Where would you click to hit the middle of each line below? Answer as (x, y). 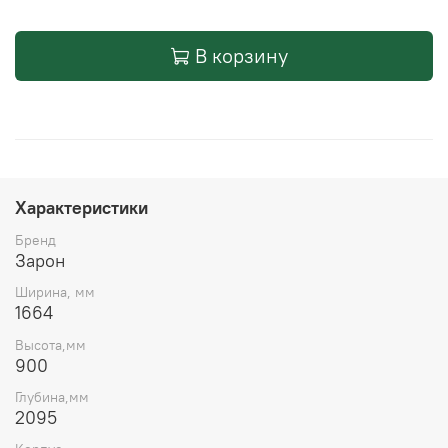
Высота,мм (50, 344)
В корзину (241, 56)
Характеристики (81, 208)
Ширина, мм (55, 292)
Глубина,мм (52, 396)
